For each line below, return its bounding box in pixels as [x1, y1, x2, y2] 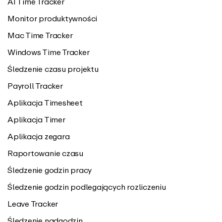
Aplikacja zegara [7, 131, 70, 141]
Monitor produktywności [7, 13, 98, 23]
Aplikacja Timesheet [7, 98, 83, 108]
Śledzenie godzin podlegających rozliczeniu [7, 182, 166, 192]
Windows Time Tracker [7, 47, 90, 57]
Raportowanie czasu [7, 148, 84, 158]
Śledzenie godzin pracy [7, 165, 92, 175]
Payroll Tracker [7, 81, 63, 91]
